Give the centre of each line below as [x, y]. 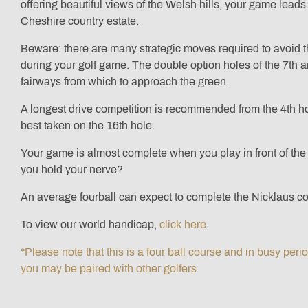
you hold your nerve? [72, 170]
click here [183, 225]
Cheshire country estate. [80, 21]
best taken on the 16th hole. [88, 126]
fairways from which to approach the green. [125, 82]
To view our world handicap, [90, 225]
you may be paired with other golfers [109, 269]
